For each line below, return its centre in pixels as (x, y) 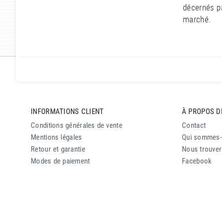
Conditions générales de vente (77, 126)
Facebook (197, 161)
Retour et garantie (58, 149)
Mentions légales (56, 138)
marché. (197, 20)
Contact (194, 126)
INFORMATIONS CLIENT (67, 111)
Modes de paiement (60, 161)
